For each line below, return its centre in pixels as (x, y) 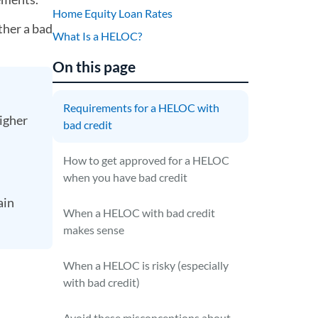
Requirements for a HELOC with (142, 108)
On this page (94, 66)
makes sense (94, 230)
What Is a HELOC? (98, 36)
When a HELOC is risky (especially (146, 265)
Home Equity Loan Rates (113, 13)
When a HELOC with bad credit (139, 213)
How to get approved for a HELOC (147, 160)
